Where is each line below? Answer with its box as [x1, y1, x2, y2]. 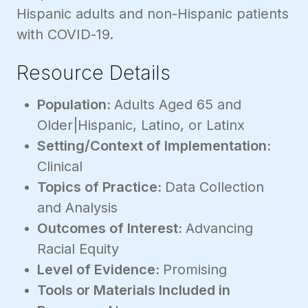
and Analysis [37, 199, 118, 216]
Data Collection [165, 178, 264, 195]
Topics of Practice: [37, 178, 165, 195]
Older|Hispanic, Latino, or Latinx [37, 116, 245, 133]
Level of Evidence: [37, 261, 163, 278]
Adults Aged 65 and [114, 96, 241, 113]
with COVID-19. [16, 26, 113, 43]
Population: [37, 96, 114, 113]
